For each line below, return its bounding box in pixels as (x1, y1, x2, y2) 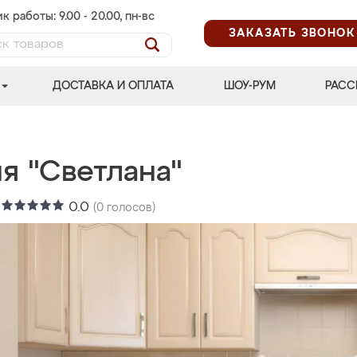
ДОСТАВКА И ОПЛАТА (53, 80, 175, 92)
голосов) (104, 202, 155, 214)
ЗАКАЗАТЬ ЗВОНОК (229, 27, 355, 39)
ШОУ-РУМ (223, 80, 276, 92)
